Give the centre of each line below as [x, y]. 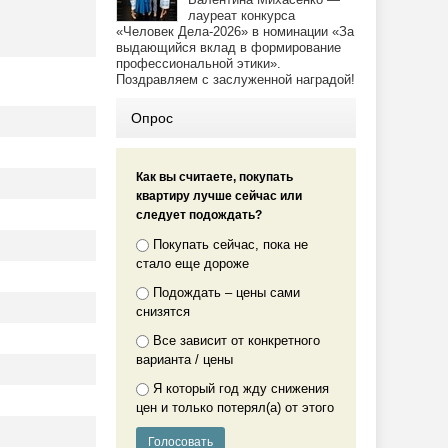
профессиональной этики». [198, 63]
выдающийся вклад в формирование [228, 47]
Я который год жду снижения [241, 388]
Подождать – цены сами [226, 292]
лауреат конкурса [241, 15]
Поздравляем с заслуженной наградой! [235, 79]
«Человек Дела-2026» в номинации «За [235, 31]
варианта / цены [184, 359]
